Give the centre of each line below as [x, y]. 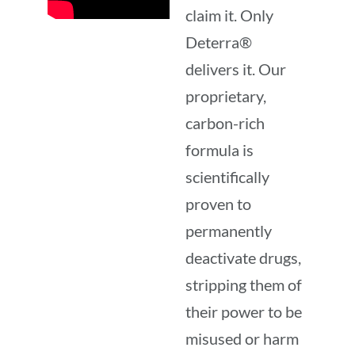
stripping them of [244, 284]
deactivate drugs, [243, 257]
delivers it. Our [236, 69]
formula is [219, 149]
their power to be [244, 311]
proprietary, [226, 95]
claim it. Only [229, 15]
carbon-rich [225, 122]
